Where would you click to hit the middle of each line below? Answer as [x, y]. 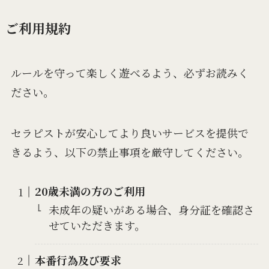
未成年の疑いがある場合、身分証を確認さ [151, 209]
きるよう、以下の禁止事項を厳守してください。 [129, 152]
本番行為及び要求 [78, 260]
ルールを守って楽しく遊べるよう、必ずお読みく [129, 73]
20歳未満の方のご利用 [90, 191]
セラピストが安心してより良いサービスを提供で [129, 133]
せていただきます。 [97, 225]
